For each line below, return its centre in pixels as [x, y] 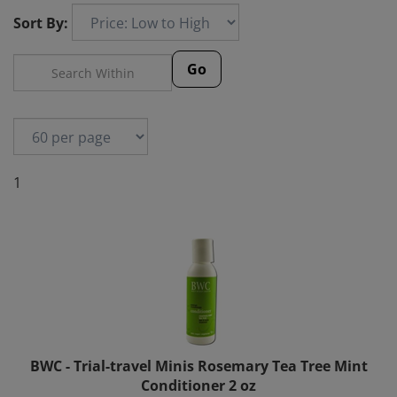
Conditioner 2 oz [198, 375]
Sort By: [41, 23]
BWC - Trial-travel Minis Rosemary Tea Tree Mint [198, 355]
